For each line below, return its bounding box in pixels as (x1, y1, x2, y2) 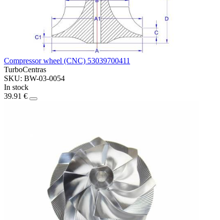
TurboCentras (4, 65, 46, 74)
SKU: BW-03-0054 (4, 74, 65, 83)
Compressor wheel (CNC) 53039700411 (4, 56, 130, 65)
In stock (4, 83, 28, 92)
